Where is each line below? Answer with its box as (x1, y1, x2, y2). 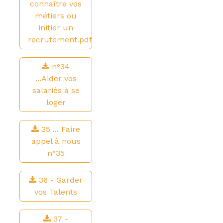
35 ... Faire (41, 124, 80, 134)
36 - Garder (39, 175, 83, 185)
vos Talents (34, 187, 77, 197)
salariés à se (32, 86, 80, 95)
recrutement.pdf (28, 35, 92, 44)
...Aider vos (35, 74, 77, 83)
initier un (38, 23, 73, 32)
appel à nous (31, 136, 81, 146)
